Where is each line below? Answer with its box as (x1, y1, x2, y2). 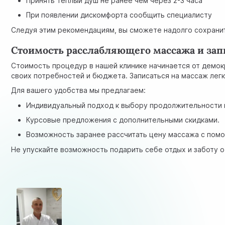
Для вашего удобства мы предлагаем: (11, 86, 146, 95)
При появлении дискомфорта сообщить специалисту (26, 11, 212, 20)
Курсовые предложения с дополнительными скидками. (26, 116, 220, 125)
